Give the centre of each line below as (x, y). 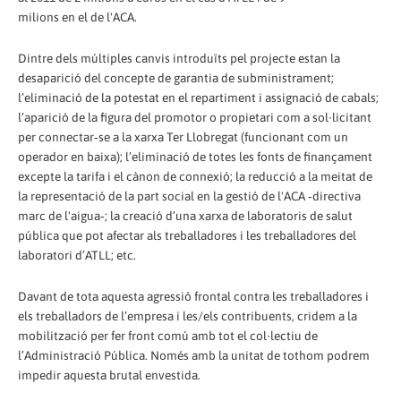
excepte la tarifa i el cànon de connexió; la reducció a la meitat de (195, 176)
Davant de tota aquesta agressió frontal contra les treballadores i (193, 296)
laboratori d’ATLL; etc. (77, 255)
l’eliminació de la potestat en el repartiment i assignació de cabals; (198, 97)
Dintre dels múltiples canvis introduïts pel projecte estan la (179, 58)
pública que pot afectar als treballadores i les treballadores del (187, 235)
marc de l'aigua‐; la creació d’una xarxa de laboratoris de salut (185, 215)
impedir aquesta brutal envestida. (109, 375)
